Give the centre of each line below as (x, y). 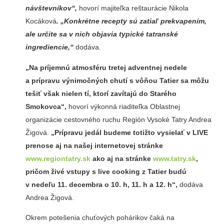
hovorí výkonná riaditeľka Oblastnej (123, 106)
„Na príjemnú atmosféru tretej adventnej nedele (106, 67)
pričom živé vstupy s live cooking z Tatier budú (106, 171)
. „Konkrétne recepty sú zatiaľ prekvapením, (131, 21)
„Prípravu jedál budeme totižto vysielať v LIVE (129, 132)
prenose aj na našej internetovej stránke (94, 145)
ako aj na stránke (121, 158)
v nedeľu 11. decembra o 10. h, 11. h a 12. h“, (101, 184)
